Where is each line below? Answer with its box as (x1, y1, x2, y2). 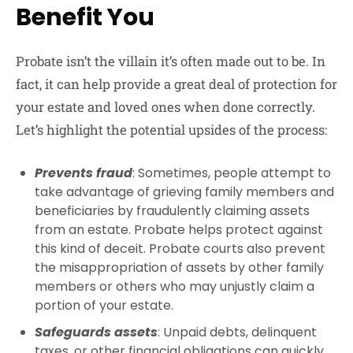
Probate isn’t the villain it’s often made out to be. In (16, 52, 325, 71)
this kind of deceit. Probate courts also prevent (35, 239, 325, 258)
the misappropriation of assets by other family (35, 258, 324, 277)
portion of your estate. (35, 295, 173, 314)
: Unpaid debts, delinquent (158, 322, 317, 341)
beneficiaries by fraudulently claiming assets (35, 201, 310, 220)
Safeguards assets (35, 322, 158, 341)
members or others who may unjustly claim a (35, 277, 314, 295)
